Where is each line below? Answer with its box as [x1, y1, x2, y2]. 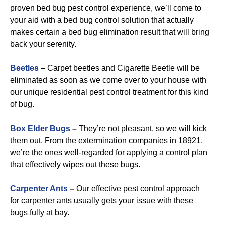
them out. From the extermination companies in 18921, [10, 136, 203, 145]
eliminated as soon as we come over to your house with [10, 76, 206, 84]
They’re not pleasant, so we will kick [77, 124, 207, 133]
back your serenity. [10, 40, 76, 48]
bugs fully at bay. [10, 208, 69, 217]
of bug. [10, 100, 34, 108]
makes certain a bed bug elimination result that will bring [10, 28, 209, 36]
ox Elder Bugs [16, 124, 70, 133]
